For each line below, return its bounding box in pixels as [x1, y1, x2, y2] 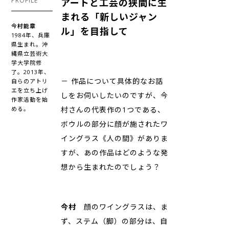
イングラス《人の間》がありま [61, 133, 168, 143]
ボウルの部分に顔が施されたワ [61, 119, 168, 129]
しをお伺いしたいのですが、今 [61, 90, 168, 100]
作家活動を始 [11, 96, 49, 103]
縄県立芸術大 [11, 50, 49, 57]
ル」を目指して [61, 25, 128, 37]
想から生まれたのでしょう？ [61, 162, 161, 172]
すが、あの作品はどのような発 [61, 148, 168, 157]
